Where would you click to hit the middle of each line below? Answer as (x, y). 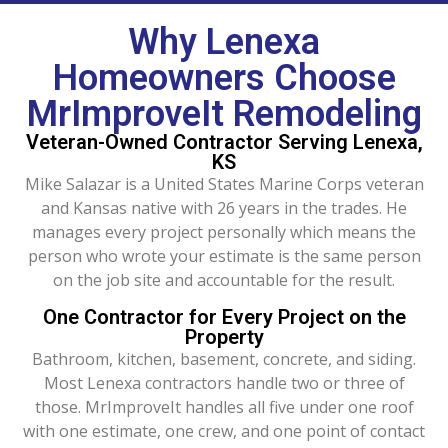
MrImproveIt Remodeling (224, 114)
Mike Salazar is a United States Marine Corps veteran (224, 184)
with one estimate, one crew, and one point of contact (224, 430)
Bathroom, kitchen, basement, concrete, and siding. (224, 358)
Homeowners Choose (224, 78)
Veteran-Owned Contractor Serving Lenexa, (224, 142)
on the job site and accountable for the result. (224, 280)
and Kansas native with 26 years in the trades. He (224, 208)
